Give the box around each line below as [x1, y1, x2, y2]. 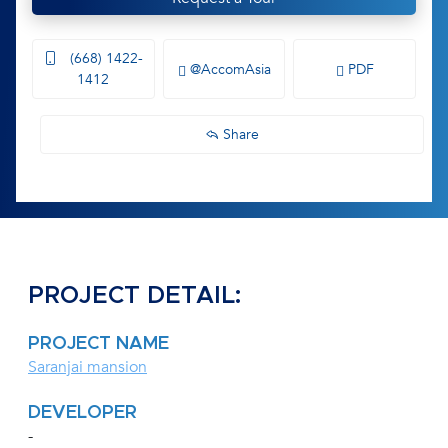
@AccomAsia [185, 59, 271, 79]
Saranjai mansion [28, 356, 147, 379]
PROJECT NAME [28, 335, 169, 354]
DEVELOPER [28, 404, 137, 423]
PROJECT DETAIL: [28, 284, 241, 309]
